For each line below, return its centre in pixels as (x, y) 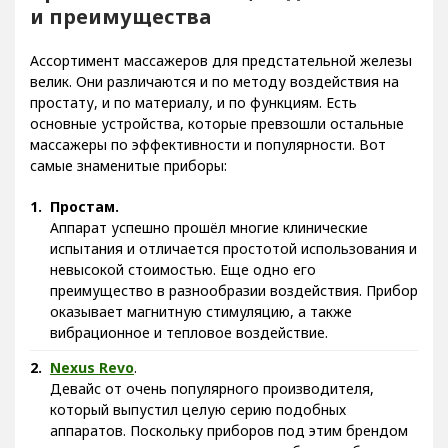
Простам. (84, 206)
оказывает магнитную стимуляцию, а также (201, 311)
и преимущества (120, 16)
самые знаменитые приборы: (128, 165)
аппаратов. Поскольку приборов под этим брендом (229, 430)
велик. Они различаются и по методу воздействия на (214, 81)
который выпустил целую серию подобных (198, 409)
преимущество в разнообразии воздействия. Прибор (234, 290)
